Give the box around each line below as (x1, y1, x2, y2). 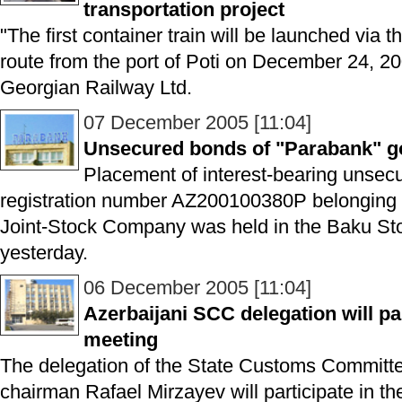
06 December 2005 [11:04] (83, 276, 311, 299)
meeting (83, 328, 158, 351)
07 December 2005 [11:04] (83, 111, 311, 134)
